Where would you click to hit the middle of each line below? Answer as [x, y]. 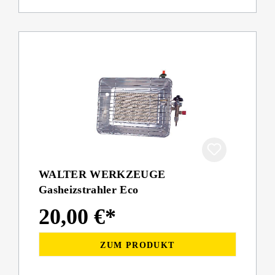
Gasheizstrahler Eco [89, 190]
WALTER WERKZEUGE [102, 175]
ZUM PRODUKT [137, 245]
